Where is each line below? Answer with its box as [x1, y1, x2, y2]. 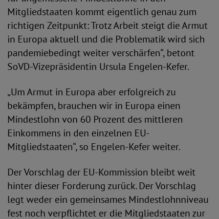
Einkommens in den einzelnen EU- [7, 127, 150, 139]
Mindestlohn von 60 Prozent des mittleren [7, 113, 183, 126]
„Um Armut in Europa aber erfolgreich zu [7, 86, 176, 98]
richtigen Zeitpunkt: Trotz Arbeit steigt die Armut [7, 19, 208, 32]
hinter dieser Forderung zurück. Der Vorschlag [7, 179, 196, 192]
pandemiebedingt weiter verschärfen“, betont [7, 46, 195, 59]
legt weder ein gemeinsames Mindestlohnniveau [7, 193, 209, 206]
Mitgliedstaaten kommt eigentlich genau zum [7, 5, 197, 18]
